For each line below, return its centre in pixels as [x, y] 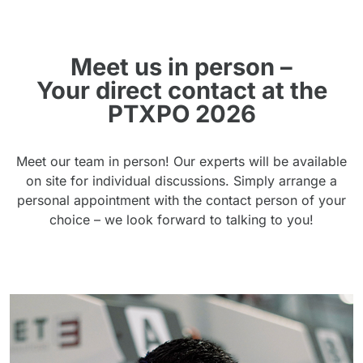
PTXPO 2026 [181, 114]
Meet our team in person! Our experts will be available [181, 162]
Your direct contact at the [181, 91]
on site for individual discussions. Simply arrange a [181, 181]
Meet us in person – [181, 67]
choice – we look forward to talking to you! [181, 220]
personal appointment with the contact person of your [181, 201]
